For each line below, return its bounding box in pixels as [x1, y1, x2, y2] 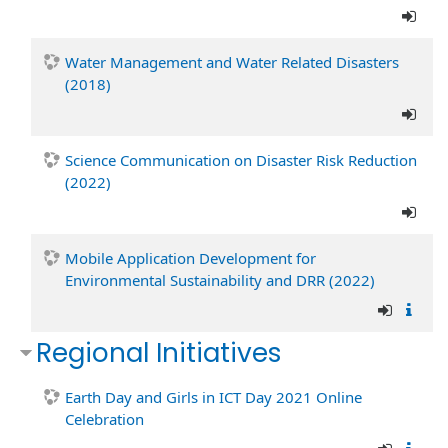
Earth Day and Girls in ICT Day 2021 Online [65, 387, 362, 407]
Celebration [65, 409, 144, 429]
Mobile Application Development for [65, 248, 316, 268]
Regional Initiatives [36, 334, 282, 371]
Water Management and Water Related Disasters [65, 52, 399, 72]
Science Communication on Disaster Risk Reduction [65, 150, 417, 170]
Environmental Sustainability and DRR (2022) [65, 270, 375, 290]
